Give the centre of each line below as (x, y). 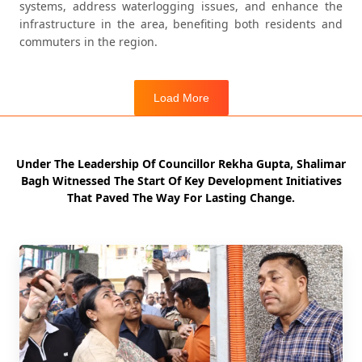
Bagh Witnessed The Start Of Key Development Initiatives (181, 181)
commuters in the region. (88, 42)
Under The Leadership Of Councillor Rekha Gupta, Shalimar (181, 164)
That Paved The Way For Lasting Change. (181, 198)
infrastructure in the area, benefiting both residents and (181, 24)
